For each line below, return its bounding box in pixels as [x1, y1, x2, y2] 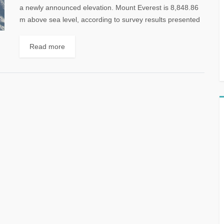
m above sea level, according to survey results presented [19, 15, 200, 23]
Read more [29, 42, 65, 50]
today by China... [19, 27, 73, 35]
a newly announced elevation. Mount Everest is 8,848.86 [19, 3, 198, 11]
